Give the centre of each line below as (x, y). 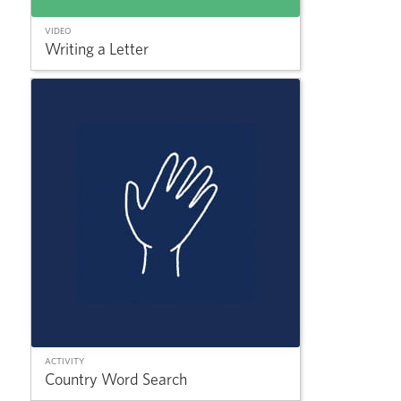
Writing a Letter (97, 50)
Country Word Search (116, 380)
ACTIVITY (64, 362)
